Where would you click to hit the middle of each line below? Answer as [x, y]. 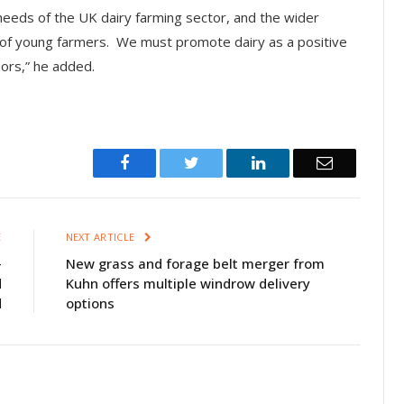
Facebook [160, 162]
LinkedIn [294, 162]
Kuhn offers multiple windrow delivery [188, 283]
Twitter [221, 162]
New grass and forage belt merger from [195, 263]
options [90, 303]
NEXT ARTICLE [101, 236]
